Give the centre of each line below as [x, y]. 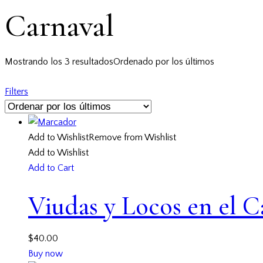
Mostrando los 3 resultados [59, 61]
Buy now [45, 254]
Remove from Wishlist [132, 138]
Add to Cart [51, 168]
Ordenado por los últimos [164, 61]
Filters [16, 92]
